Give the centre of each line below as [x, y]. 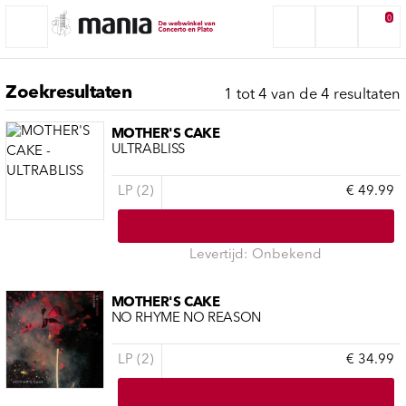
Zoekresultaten [69, 93]
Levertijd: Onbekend [256, 256]
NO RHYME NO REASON [186, 318]
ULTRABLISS [148, 150]
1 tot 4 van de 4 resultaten [312, 95]
